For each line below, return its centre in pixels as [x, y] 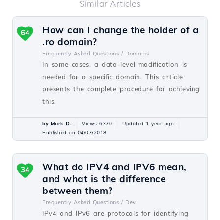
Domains [137, 54]
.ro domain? [70, 42]
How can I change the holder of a [121, 30]
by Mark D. [57, 124]
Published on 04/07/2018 [74, 132]
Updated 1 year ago [148, 124]
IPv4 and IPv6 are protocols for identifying [115, 213]
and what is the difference [104, 179]
